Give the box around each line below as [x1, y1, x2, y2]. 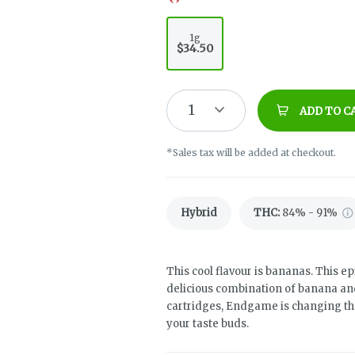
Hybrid [181, 205, 217, 219]
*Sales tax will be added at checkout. [166, 146, 336, 158]
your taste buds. [166, 316, 249, 330]
